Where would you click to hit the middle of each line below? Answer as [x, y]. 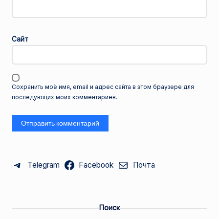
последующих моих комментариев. [65, 97]
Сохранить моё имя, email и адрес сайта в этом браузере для [103, 87]
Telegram [43, 165]
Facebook [96, 165]
